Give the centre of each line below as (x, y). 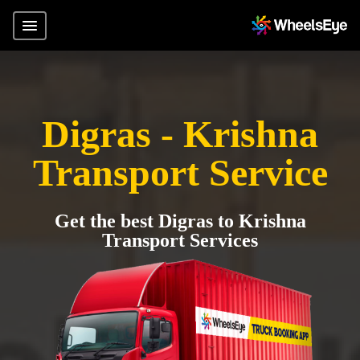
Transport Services (180, 240)
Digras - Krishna (180, 134)
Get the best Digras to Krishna (180, 221)
